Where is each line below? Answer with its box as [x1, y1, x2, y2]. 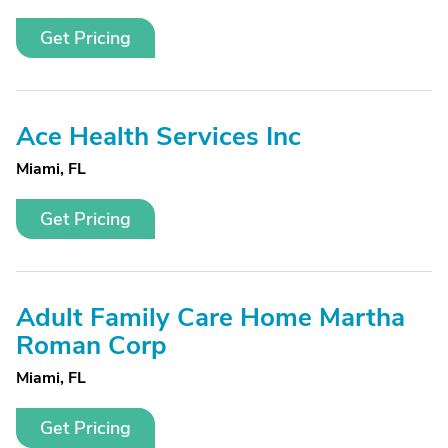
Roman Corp [16, 328, 167, 363]
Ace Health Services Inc [16, 119, 301, 154]
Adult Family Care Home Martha [16, 300, 405, 335]
